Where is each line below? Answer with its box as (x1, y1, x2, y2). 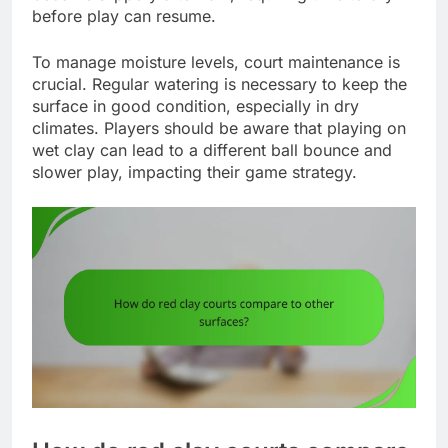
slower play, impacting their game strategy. (32, 161, 357, 182)
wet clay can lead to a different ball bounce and (32, 139, 392, 160)
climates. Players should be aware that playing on (32, 117, 406, 138)
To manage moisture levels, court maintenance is (32, 51, 400, 72)
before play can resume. (32, 5, 216, 26)
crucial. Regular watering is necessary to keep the (32, 73, 407, 94)
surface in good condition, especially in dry (32, 95, 359, 116)
